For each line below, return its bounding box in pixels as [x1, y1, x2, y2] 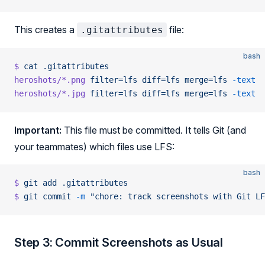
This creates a [14, 24, 77, 35]
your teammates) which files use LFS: [14, 141, 174, 153]
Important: [14, 124, 62, 136]
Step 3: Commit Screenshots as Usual [14, 235, 223, 250]
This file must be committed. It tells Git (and [62, 124, 246, 136]
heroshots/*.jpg [14, 89, 85, 98]
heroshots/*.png [14, 75, 85, 85]
